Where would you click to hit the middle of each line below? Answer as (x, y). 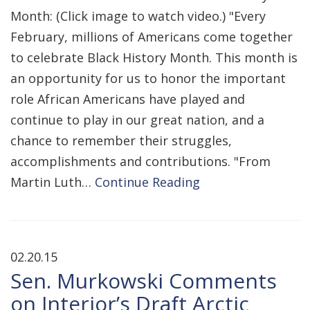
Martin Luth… (53, 182)
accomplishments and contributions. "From (140, 161)
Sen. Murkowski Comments (144, 281)
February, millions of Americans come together (152, 37)
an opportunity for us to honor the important (148, 78)
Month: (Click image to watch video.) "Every (138, 16)
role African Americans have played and (128, 99)
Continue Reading (147, 182)
